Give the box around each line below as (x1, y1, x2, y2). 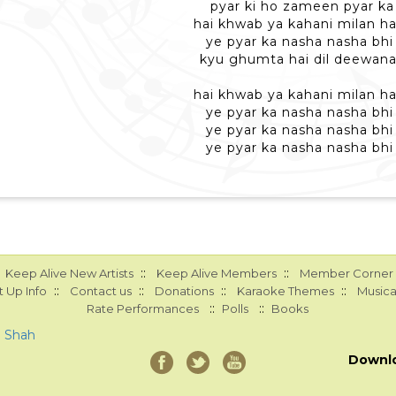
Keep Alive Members (156, 266, 277, 280)
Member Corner (299, 266, 393, 280)
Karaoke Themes (236, 284, 334, 298)
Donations (154, 284, 214, 298)
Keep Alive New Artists (4, 266, 133, 280)
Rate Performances (87, 301, 200, 316)
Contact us (69, 284, 132, 298)
